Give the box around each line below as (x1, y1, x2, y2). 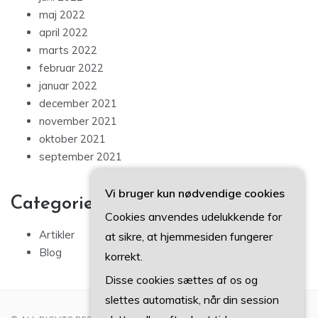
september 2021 (39, 149, 122, 163)
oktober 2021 (39, 131, 106, 146)
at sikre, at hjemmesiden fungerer (105, 229, 273, 243)
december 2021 (39, 96, 117, 110)
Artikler (39, 227, 75, 241)
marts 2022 (39, 43, 97, 57)
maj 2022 (39, 7, 85, 21)
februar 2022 (39, 60, 104, 75)
